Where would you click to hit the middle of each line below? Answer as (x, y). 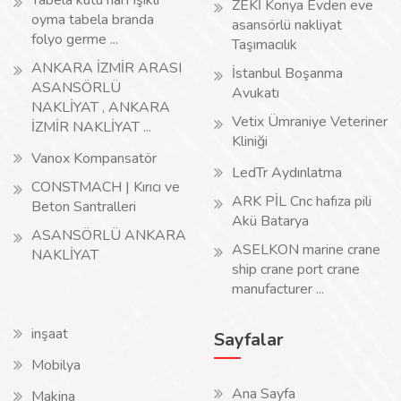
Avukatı (256, 93)
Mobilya (56, 365)
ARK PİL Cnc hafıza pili (302, 201)
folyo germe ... (75, 39)
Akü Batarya (270, 221)
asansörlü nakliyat (287, 25)
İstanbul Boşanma (287, 73)
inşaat (50, 334)
